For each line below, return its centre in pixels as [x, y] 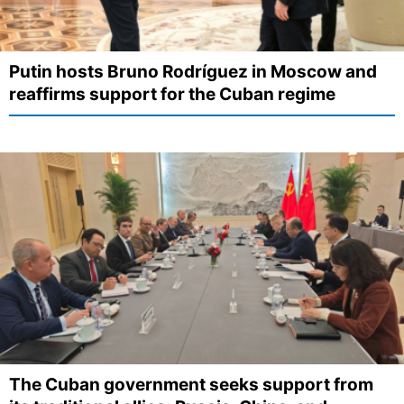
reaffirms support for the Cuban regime [172, 94]
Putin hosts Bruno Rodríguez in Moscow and [193, 71]
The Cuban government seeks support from [191, 385]
